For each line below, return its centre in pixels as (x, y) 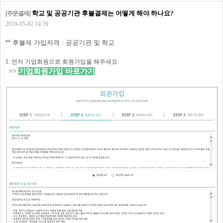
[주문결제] (18, 13)
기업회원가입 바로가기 (57, 71)
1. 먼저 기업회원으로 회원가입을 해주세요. (62, 62)
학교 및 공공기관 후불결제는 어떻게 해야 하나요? (102, 13)
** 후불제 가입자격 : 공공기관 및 (53, 43)
